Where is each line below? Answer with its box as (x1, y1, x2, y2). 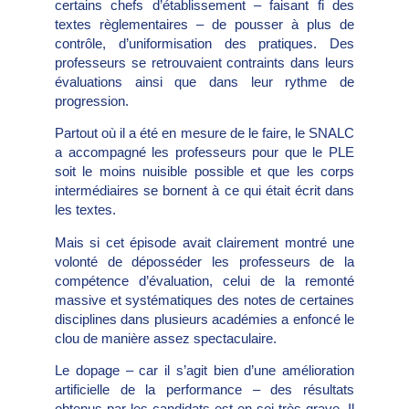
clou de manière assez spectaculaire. (55, 330, 277, 346)
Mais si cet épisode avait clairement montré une (55, 234, 354, 250)
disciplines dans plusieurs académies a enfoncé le (55, 310, 354, 327)
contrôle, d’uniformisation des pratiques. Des (55, 36, 354, 52)
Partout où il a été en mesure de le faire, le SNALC (55, 125, 354, 142)
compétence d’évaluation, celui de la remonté (55, 272, 354, 288)
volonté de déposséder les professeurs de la (55, 253, 354, 269)
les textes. (55, 202, 116, 218)
